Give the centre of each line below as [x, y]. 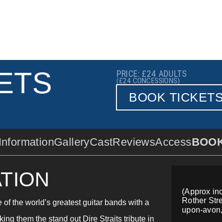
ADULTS [173, 74]
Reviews [134, 142]
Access [173, 142]
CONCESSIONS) [156, 81]
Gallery [72, 142]
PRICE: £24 [136, 74]
